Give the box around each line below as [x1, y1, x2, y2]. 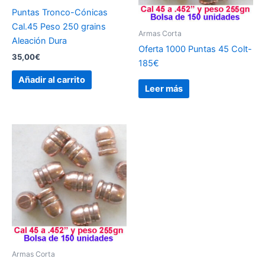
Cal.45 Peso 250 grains [12, 21, 106, 32]
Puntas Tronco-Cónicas [12, 7, 108, 18]
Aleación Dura [12, 35, 67, 46]
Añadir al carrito [18, 75, 85, 86]
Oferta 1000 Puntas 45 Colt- [138, 44, 252, 55]
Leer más [144, 83, 183, 95]
